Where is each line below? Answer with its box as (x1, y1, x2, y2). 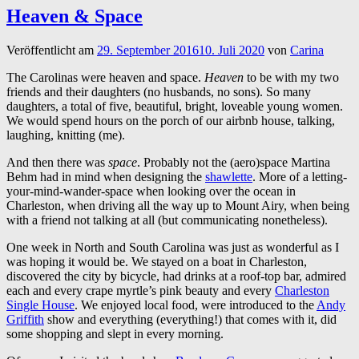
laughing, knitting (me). (6, 127, 125, 142)
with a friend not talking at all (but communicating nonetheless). (6, 212, 328, 227)
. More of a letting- (252, 169, 347, 184)
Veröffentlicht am (6, 42, 97, 57)
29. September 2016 (97, 42, 199, 57)
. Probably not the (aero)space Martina (137, 155, 330, 169)
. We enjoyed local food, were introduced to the (75, 297, 317, 312)
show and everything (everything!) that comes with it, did (44, 312, 337, 326)
